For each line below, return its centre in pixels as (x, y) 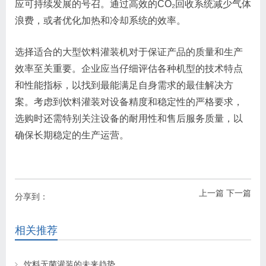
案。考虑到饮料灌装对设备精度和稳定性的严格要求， (129, 102)
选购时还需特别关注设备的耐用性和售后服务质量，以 (129, 118)
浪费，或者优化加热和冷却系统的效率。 (100, 20)
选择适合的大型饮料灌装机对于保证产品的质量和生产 (129, 52)
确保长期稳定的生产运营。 (72, 135)
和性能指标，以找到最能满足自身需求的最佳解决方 (124, 85)
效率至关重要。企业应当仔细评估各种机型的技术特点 (129, 68)
